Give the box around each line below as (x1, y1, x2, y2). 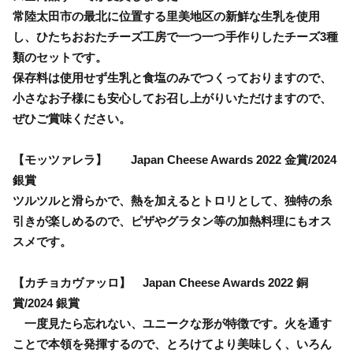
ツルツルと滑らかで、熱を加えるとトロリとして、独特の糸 (13, 193, 332, 207)
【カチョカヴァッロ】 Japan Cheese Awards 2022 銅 (13, 275, 308, 289)
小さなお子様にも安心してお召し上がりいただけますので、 (13, 91, 332, 105)
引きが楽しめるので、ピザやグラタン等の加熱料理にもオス (13, 214, 332, 228)
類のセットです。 (13, 50, 107, 64)
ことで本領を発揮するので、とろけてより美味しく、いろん (13, 336, 332, 351)
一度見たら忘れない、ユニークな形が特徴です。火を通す (13, 316, 332, 330)
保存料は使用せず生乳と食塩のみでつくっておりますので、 (13, 70, 332, 84)
